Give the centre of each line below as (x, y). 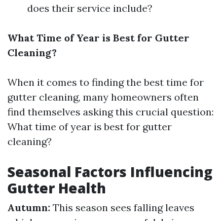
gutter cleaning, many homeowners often (103, 97)
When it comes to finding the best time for (106, 82)
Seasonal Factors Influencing (110, 172)
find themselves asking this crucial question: (110, 112)
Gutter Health (57, 188)
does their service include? (90, 8)
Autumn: (29, 207)
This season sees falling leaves (122, 207)
